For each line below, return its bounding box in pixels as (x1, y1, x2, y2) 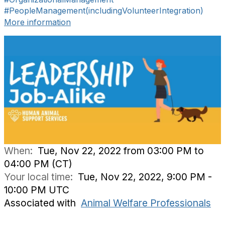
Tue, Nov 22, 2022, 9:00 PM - (78, 171, 212, 183)
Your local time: (4, 171, 78, 183)
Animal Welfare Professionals (81, 197, 211, 209)
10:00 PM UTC (4, 184, 69, 196)
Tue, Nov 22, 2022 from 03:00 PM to (38, 145, 204, 157)
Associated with (4, 197, 81, 209)
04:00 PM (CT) (4, 158, 72, 170)
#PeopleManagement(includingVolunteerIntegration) (4, 6, 203, 16)
